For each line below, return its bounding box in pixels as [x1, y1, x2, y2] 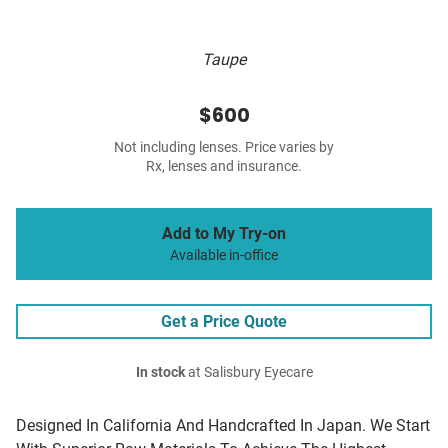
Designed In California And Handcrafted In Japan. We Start [16, 416, 430, 436]
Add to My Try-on [162, 224, 286, 244]
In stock [135, 364, 185, 382]
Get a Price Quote [161, 312, 287, 332]
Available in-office [170, 247, 278, 265]
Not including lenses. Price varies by [114, 139, 334, 157]
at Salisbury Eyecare [184, 364, 313, 382]
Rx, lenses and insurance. [146, 158, 302, 176]
